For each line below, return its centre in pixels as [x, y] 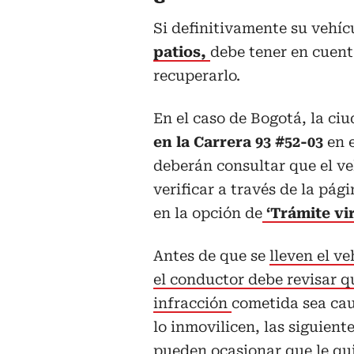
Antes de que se [211, 255]
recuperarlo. [197, 75]
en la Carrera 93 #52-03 [240, 141]
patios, [180, 51]
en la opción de [208, 213]
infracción [192, 303]
